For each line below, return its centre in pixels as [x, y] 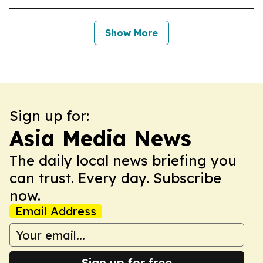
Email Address [56, 211]
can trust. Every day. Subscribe [115, 178]
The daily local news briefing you [123, 160]
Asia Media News [100, 138]
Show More [131, 33]
